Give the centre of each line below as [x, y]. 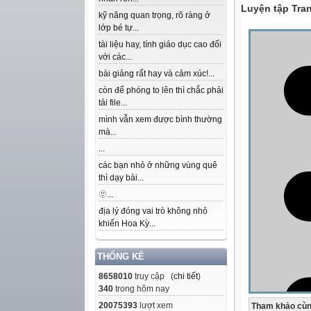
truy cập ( [153, 276]
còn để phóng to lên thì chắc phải [161, 90]
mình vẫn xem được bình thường [160, 119]
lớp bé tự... [119, 28]
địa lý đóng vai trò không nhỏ [153, 211]
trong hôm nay [141, 289]
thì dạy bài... [121, 178]
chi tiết [186, 276]
